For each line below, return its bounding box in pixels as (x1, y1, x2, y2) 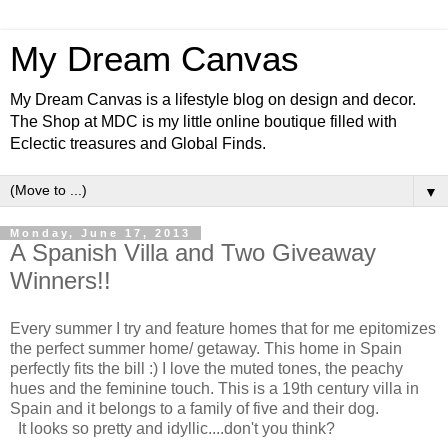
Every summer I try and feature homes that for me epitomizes (10, 319, 436, 337)
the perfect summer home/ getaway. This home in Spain (10, 339, 402, 357)
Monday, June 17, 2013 (10, 227, 191, 239)
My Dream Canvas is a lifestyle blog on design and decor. (10, 91, 416, 108)
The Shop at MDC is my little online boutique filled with (10, 113, 397, 130)
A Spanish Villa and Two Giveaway (10, 239, 376, 266)
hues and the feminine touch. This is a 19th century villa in (10, 379, 419, 397)
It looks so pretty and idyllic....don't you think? (18, 419, 335, 437)
